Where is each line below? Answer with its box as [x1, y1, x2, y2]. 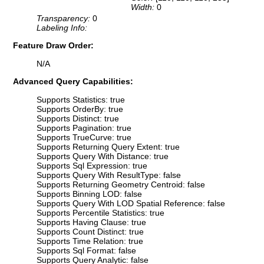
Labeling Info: [37, 23, 87, 33]
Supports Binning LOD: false [37, 189, 142, 199]
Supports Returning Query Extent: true [37, 141, 180, 151]
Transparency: [37, 14, 93, 24]
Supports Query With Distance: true [37, 151, 169, 161]
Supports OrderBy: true [37, 104, 123, 114]
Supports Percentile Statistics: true [37, 207, 164, 217]
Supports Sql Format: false [37, 245, 136, 255]
